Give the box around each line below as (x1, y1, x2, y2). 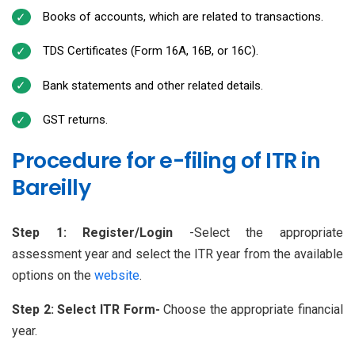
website (94, 268, 139, 284)
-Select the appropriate (173, 225, 344, 241)
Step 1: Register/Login (12, 225, 174, 241)
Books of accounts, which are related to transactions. (42, 10, 323, 25)
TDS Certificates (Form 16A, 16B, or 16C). (42, 44, 258, 59)
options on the (12, 268, 94, 284)
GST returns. (42, 113, 108, 128)
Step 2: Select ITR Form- (12, 302, 164, 318)
